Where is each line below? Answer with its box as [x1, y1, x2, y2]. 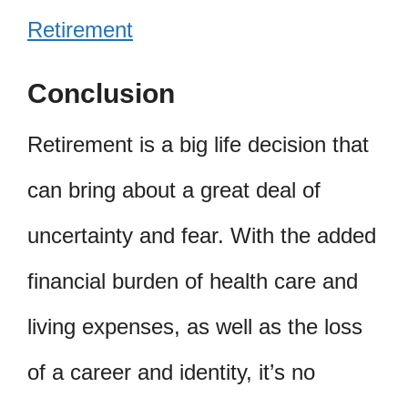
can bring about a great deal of [27, 178, 321, 203]
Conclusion [27, 78, 175, 109]
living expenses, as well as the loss [27, 314, 362, 340]
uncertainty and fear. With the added [27, 223, 376, 249]
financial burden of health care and [27, 269, 358, 294]
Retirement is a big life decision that [27, 132, 369, 158]
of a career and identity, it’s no [27, 360, 315, 385]
